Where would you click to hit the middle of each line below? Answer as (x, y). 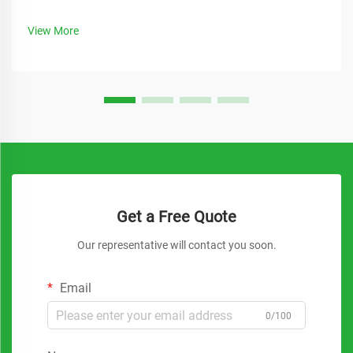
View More (53, 31)
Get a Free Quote (176, 217)
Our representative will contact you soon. (176, 245)
